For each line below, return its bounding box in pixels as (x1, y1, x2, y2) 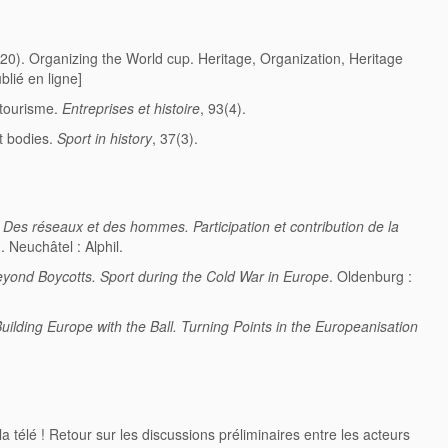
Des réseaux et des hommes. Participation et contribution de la (3, 216, 399, 237)
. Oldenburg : (329, 266, 412, 287)
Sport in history (57, 128, 152, 149)
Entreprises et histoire (62, 98, 200, 119)
